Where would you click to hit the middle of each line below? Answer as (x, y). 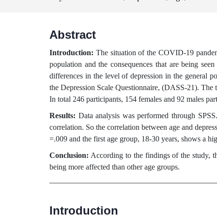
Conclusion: (69, 155)
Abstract (73, 35)
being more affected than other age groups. (115, 167)
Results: (64, 116)
